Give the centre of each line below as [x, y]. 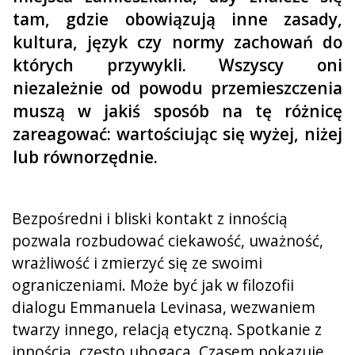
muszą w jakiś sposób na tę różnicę [177, 111]
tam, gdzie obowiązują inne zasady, [177, 19]
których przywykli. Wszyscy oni [177, 65]
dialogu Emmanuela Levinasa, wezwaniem [164, 307]
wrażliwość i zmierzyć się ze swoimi [137, 262]
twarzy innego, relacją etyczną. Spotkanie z [167, 329]
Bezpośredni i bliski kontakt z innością [150, 218]
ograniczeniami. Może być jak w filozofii [153, 284]
